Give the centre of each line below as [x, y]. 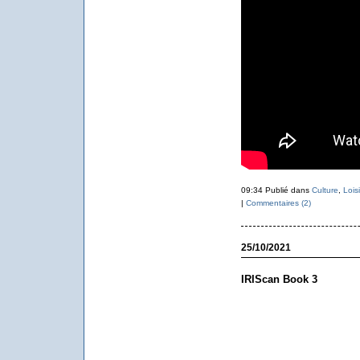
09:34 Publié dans [276, 190]
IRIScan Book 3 [279, 279]
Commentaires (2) [278, 203]
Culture [325, 190]
